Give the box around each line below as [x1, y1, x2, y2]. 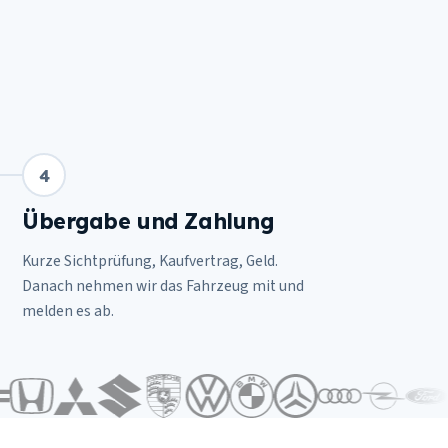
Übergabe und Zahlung [22, 207, 274, 234]
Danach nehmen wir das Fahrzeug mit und [22, 275, 304, 297]
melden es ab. [22, 300, 114, 322]
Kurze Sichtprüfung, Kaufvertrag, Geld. [22, 250, 278, 272]
